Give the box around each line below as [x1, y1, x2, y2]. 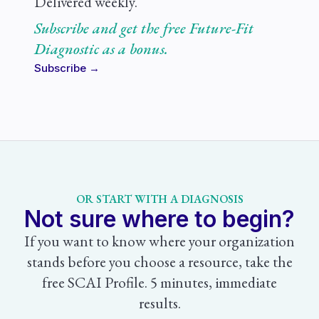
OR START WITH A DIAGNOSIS [75, 192, 244, 206]
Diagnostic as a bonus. [33, 39, 168, 58]
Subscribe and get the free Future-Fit [33, 19, 253, 38]
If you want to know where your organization [24, 231, 295, 251]
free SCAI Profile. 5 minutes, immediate [42, 273, 277, 292]
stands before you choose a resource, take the [26, 252, 293, 271]
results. [138, 293, 181, 313]
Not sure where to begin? [24, 205, 295, 233]
